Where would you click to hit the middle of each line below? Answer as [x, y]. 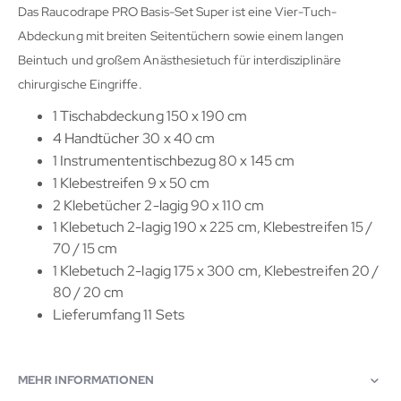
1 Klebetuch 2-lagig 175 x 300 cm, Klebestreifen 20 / [216, 271]
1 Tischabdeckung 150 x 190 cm [150, 116]
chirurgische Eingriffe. [80, 85]
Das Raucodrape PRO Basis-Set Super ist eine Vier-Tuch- [177, 12]
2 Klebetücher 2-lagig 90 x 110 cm [158, 205]
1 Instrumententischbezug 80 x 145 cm [174, 160]
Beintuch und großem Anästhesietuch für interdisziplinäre [179, 60]
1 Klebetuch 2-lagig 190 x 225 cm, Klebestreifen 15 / [213, 227]
